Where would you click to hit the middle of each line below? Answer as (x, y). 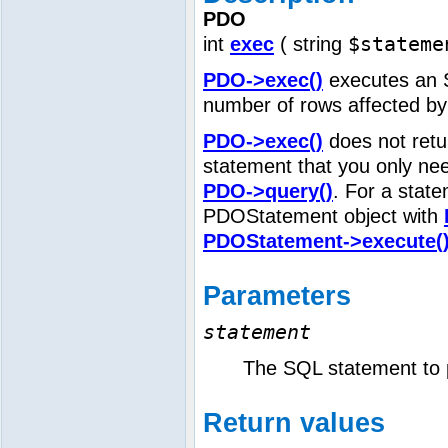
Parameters (277, 295)
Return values (294, 422)
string (317, 43)
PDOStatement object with (323, 215)
